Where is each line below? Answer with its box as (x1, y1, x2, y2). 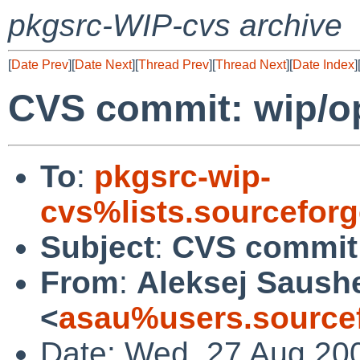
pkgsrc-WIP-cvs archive (8, 8, 342, 43)
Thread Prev (138, 58, 209, 72)
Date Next (75, 58, 132, 72)
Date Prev (11, 58, 68, 72)
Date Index (292, 58, 354, 72)
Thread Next (215, 58, 286, 72)
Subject (40, 229, 154, 264)
